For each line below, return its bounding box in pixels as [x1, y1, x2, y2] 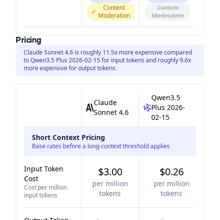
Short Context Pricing [32, 133, 105, 142]
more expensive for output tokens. [24, 64, 117, 72]
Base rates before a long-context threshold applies [32, 142, 170, 150]
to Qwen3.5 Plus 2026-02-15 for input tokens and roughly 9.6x [24, 56, 191, 64]
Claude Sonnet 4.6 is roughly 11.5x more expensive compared [24, 48, 192, 56]
